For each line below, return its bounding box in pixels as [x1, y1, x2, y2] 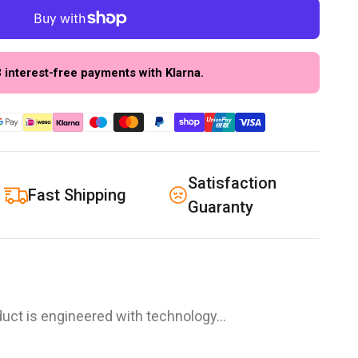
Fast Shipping [28, 185, 127, 205]
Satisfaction [187, 173, 276, 193]
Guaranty [187, 197, 253, 217]
